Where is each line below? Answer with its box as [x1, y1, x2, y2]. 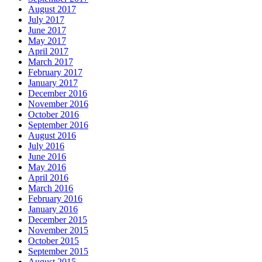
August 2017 [28, 4, 76, 15]
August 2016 [28, 130, 76, 141]
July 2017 [28, 15, 64, 25]
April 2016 [28, 173, 68, 183]
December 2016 [28, 88, 87, 99]
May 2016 [28, 162, 66, 173]
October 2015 [28, 236, 79, 246]
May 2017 [28, 36, 66, 46]
